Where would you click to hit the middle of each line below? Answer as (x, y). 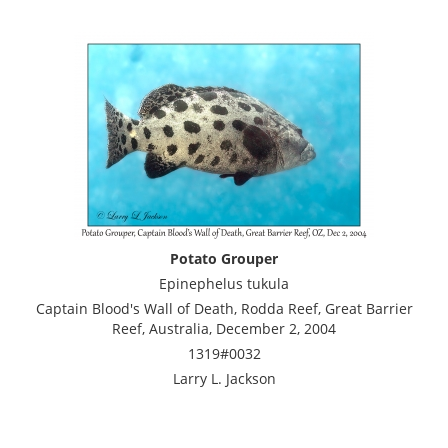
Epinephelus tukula (224, 283)
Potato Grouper (224, 258)
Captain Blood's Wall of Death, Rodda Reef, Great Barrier (224, 308)
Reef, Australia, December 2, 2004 (224, 328)
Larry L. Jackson (224, 378)
